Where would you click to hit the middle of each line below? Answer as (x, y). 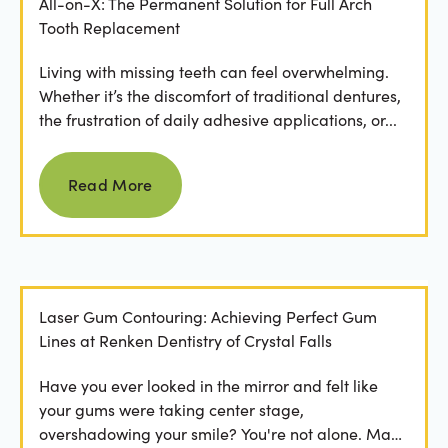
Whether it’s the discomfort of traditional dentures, (219, 96)
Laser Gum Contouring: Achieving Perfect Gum (207, 317)
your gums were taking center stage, (171, 409)
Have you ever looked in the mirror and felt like (208, 385)
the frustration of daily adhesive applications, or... (217, 120)
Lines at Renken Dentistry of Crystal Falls (185, 341)
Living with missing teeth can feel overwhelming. (213, 72)
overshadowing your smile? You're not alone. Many (223, 433)
